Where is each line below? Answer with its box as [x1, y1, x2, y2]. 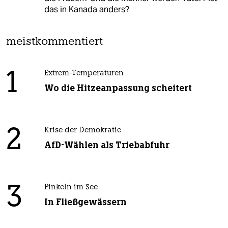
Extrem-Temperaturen [44, 69, 124, 77]
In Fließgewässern [44, 196, 127, 208]
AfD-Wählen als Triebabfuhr [44, 139, 169, 151]
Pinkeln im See [44, 183, 98, 191]
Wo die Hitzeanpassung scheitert [44, 82, 192, 94]
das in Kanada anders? [44, 4, 129, 15]
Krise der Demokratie [44, 126, 121, 134]
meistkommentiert [6, 36, 103, 47]
